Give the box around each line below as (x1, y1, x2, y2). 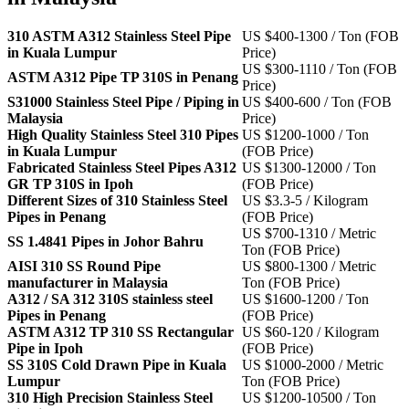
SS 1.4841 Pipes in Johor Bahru (7, 233, 204, 249)
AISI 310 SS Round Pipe (7, 257, 161, 274)
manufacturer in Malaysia (7, 274, 168, 290)
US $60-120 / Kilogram (242, 323, 379, 340)
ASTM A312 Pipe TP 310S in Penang (7, 68, 238, 85)
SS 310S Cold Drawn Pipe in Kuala (7, 356, 226, 372)
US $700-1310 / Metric (242, 225, 376, 241)
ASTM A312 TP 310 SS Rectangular (7, 323, 234, 340)
